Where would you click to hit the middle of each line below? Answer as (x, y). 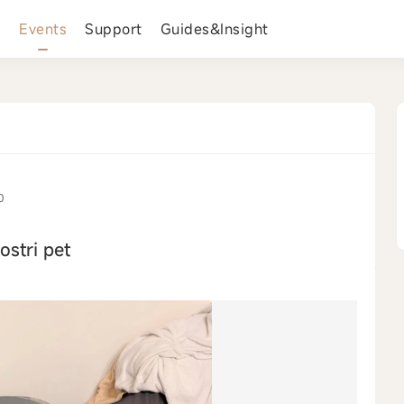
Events (43, 29)
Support (114, 29)
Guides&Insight (214, 29)
